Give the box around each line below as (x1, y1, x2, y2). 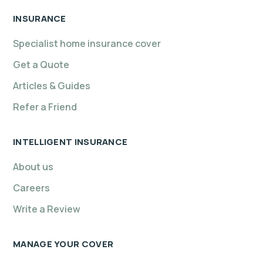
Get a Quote (13, 58, 69, 72)
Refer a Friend (13, 100, 77, 114)
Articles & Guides (13, 79, 90, 93)
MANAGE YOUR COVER (13, 238, 114, 251)
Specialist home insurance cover (13, 37, 161, 50)
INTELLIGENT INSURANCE (13, 136, 128, 149)
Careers (13, 181, 50, 195)
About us (13, 160, 53, 174)
